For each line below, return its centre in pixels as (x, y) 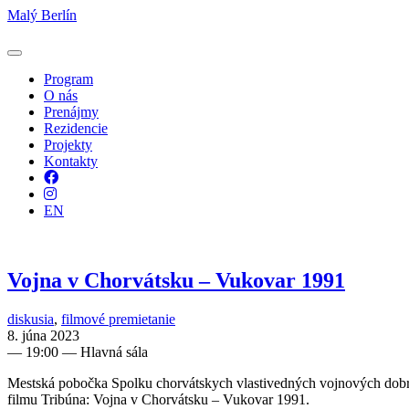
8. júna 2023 (43, 335)
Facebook (86, 177)
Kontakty (71, 161)
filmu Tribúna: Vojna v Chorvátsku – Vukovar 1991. (158, 399)
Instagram (84, 193)
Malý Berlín (42, 15)
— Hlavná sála (103, 351)
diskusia (31, 319)
